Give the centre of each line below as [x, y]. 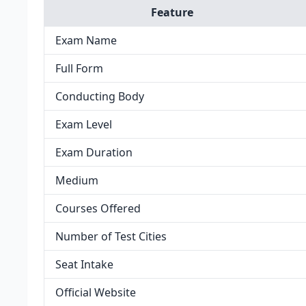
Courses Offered [98, 208]
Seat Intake [84, 264]
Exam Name [86, 40]
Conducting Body [100, 96]
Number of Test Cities [111, 236]
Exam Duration [94, 152]
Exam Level [84, 124]
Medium [77, 180]
